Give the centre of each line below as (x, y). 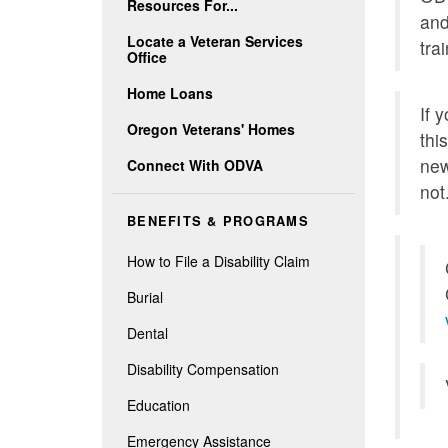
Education (158, 404)
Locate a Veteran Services (215, 40)
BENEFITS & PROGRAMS (218, 220)
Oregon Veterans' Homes (211, 128)
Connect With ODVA (195, 164)
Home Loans (170, 92)
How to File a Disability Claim (218, 260)
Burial (145, 296)
